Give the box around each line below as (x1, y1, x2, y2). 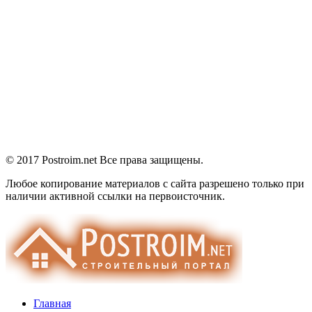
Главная (33, 297, 71, 310)
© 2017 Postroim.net (6, 154, 100, 166)
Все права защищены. (100, 154, 203, 166)
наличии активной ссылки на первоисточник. (6, 190, 225, 203)
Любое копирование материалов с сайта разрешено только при (6, 178, 304, 190)
